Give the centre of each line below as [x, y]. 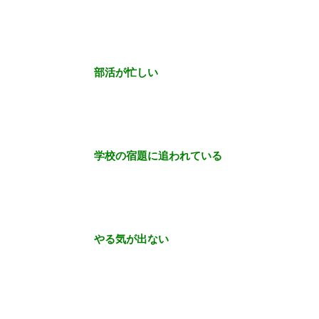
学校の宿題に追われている [158, 157]
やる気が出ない [131, 240]
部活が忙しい [126, 73]
